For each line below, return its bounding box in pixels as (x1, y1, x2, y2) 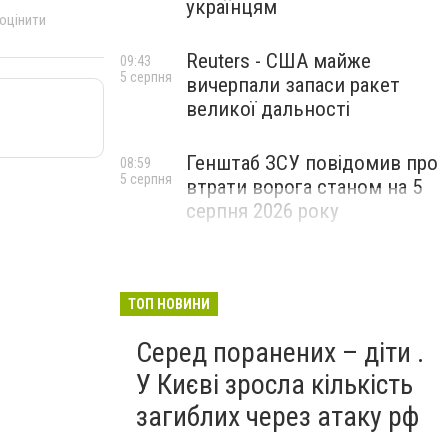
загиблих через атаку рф (136, 400, 419, 433)
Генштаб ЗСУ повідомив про (186, 151, 438, 175)
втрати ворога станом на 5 (186, 175, 422, 199)
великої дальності (186, 97, 350, 121)
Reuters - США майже (186, 49, 371, 73)
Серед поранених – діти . (136, 336, 424, 369)
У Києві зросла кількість (136, 368, 413, 401)
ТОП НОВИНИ (128, 296, 210, 312)
